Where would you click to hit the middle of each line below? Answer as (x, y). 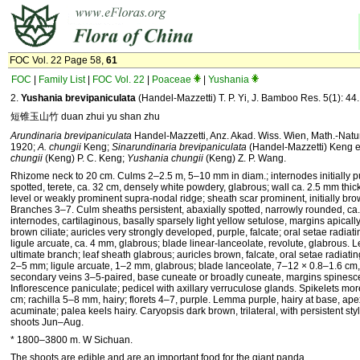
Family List (62, 80)
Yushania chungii (165, 158)
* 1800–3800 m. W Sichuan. (72, 340)
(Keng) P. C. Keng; (85, 158)
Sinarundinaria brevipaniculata (179, 147)
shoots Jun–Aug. (47, 322)
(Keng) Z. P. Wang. (245, 158)
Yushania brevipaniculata (78, 98)
